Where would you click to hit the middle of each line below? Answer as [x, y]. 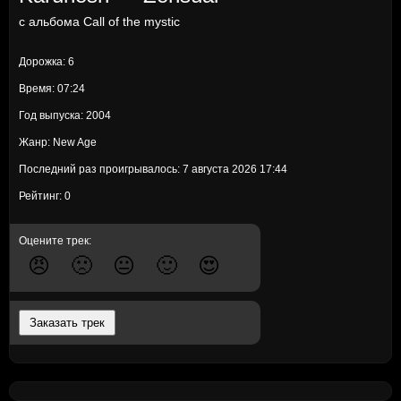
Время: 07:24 [52, 89]
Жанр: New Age [58, 142]
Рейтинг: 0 [45, 196]
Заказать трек [67, 323]
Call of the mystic [132, 21]
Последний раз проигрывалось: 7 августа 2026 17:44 [153, 169]
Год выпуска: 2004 [65, 115]
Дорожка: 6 [47, 62]
